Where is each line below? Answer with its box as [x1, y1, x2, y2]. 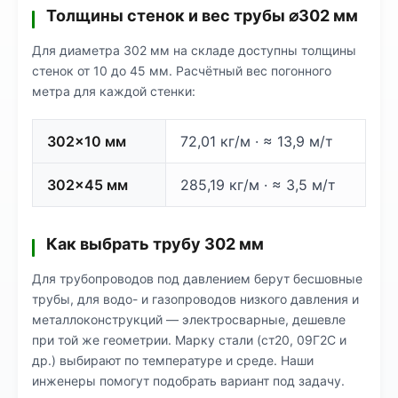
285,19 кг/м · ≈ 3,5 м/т [180, 176, 336, 194]
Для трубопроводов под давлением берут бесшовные [32, 271, 362, 286]
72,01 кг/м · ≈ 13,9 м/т [180, 132, 333, 150]
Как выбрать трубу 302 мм [46, 235, 264, 253]
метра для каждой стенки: [32, 84, 195, 99]
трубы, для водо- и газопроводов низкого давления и [32, 291, 359, 306]
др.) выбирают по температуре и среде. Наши [32, 353, 314, 368]
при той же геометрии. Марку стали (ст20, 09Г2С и [32, 332, 346, 347]
